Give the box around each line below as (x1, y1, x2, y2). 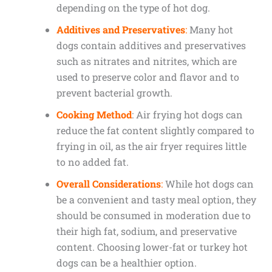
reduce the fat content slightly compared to (56, 124, 254, 137)
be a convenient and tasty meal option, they (56, 193, 256, 206)
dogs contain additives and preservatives (56, 39, 246, 52)
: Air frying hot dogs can (131, 108, 243, 121)
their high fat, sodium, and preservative (56, 225, 237, 238)
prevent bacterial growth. (56, 86, 172, 100)
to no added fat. (56, 155, 129, 169)
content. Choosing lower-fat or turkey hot (56, 240, 248, 254)
